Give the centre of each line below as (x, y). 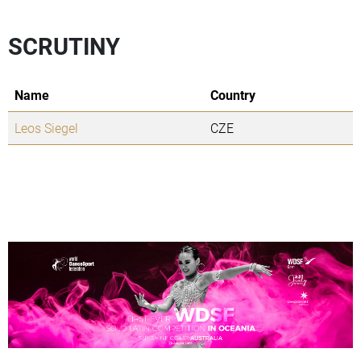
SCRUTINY (64, 46)
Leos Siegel (46, 128)
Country (233, 95)
